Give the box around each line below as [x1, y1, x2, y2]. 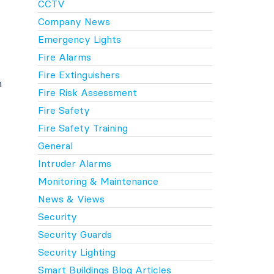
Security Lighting [37, 245, 116, 258]
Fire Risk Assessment [37, 86, 137, 98]
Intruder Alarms [37, 157, 111, 169]
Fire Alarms [37, 50, 91, 63]
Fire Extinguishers [37, 68, 120, 81]
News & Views [37, 192, 105, 205]
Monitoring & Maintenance [37, 174, 158, 187]
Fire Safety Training [37, 121, 128, 134]
